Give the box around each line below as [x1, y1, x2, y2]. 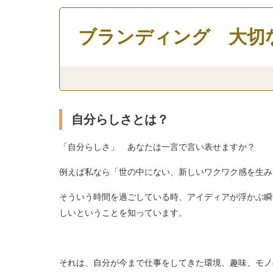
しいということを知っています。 [58, 207, 187, 218]
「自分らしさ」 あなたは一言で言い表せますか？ [58, 141, 255, 152]
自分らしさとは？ [71, 113, 169, 126]
